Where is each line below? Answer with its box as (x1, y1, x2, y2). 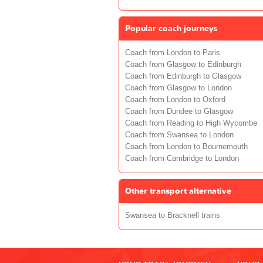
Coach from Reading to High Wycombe (125, 119, 257, 127)
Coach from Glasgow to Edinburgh (125, 60, 241, 69)
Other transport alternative (125, 185, 231, 197)
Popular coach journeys (125, 22, 217, 34)
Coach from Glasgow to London (125, 83, 232, 92)
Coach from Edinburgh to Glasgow (125, 72, 241, 80)
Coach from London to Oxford (125, 95, 225, 104)
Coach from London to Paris (125, 48, 220, 57)
